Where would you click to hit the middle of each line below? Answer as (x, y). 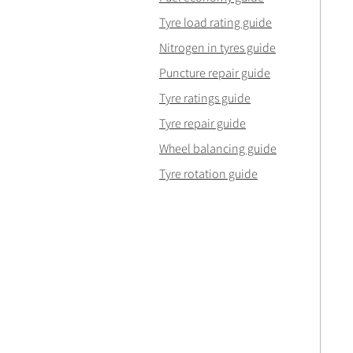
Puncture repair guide (215, 72)
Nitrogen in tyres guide (217, 47)
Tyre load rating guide (216, 22)
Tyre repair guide (203, 123)
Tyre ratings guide (205, 98)
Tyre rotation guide (208, 173)
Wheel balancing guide (218, 148)
